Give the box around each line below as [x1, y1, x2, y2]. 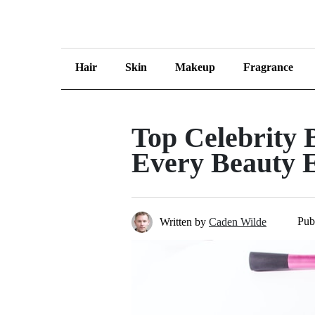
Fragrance [243, 61, 293, 73]
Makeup [175, 61, 215, 73]
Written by [160, 216, 206, 228]
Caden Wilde [209, 216, 266, 228]
